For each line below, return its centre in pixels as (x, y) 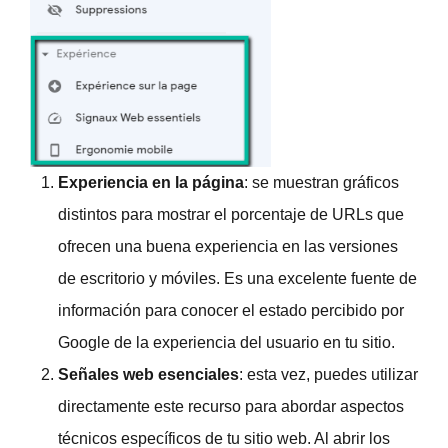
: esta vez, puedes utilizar (328, 374)
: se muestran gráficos (321, 182)
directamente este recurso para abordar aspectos (231, 406)
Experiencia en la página (151, 182)
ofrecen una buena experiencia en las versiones (228, 246)
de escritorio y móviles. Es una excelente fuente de (237, 278)
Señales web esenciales (148, 374)
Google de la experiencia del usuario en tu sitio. (226, 342)
